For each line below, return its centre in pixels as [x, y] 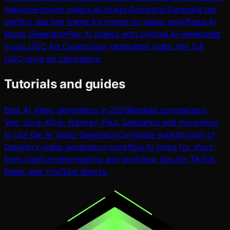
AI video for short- [181, 147]
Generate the [192, 9]
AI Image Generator [130, 9]
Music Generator [36, 34]
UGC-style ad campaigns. [53, 58]
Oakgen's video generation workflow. [75, 147]
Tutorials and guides [65, 84]
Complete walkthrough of [166, 134]
